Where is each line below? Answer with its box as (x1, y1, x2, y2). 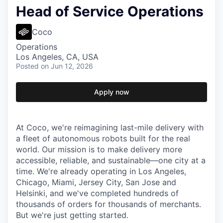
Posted (16, 62, 39, 70)
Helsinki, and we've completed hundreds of (16, 188, 179, 198)
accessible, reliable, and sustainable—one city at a (16, 155, 206, 165)
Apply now (94, 88, 129, 96)
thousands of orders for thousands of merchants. (16, 199, 201, 209)
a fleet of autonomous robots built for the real (16, 133, 190, 143)
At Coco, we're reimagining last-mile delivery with (16, 122, 204, 132)
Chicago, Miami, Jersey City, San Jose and (16, 177, 176, 187)
